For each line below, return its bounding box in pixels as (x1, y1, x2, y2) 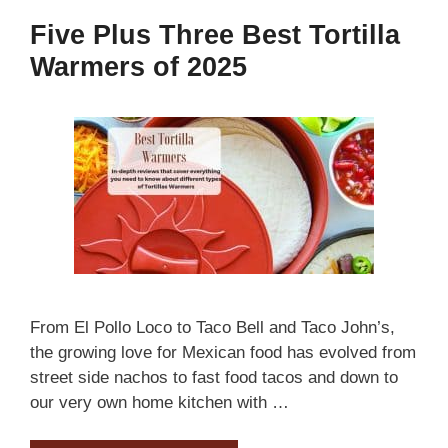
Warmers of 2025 (30, 51, 247, 82)
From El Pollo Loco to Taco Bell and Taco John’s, (30, 317, 395, 337)
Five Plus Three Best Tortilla (30, 19, 400, 50)
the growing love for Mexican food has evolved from (30, 342, 416, 362)
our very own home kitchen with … (30, 392, 289, 412)
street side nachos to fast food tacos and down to (30, 367, 398, 387)
